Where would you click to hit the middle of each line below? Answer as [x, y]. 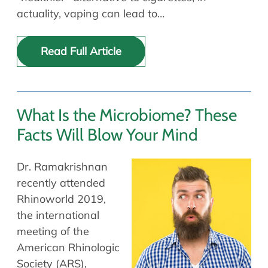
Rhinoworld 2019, [61, 199]
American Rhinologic [68, 248]
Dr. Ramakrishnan [62, 167]
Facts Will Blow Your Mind [107, 134]
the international [58, 215]
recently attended [61, 183]
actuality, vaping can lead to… [91, 13]
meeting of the [53, 232]
